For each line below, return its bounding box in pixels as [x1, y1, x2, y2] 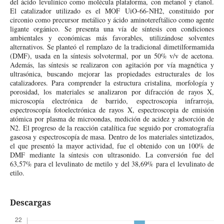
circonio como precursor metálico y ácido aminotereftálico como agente [9, 14, 214, 24]
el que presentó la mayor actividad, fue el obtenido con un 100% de [9, 140, 214, 150]
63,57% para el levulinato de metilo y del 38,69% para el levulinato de [9, 158, 214, 168]
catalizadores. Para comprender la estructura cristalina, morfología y [9, 77, 214, 87]
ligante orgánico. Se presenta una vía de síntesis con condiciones [9, 23, 214, 33]
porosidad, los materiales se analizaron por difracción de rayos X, [9, 86, 214, 96]
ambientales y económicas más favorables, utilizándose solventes [9, 32, 214, 42]
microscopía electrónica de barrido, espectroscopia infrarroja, [9, 95, 214, 105]
